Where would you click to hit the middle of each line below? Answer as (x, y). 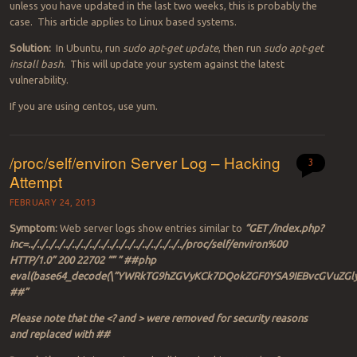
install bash (36, 64)
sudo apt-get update (170, 48)
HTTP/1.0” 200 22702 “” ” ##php (82, 259)
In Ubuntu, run (88, 48)
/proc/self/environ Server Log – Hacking (145, 163)
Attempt (35, 182)
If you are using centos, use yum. (83, 106)
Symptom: (33, 228)
